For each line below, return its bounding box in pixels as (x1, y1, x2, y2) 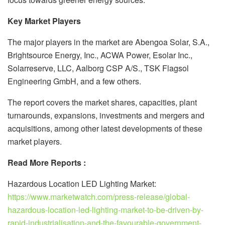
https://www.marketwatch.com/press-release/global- (8, 190, 190, 202)
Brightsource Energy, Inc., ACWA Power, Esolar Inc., (8, 49, 192, 61)
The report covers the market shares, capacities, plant (8, 96, 197, 108)
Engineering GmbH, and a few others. (8, 75, 141, 87)
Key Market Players (8, 15, 81, 27)
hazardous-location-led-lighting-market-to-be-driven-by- (8, 203, 203, 215)
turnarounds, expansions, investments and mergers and (8, 109, 204, 121)
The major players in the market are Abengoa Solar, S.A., (8, 36, 209, 48)
